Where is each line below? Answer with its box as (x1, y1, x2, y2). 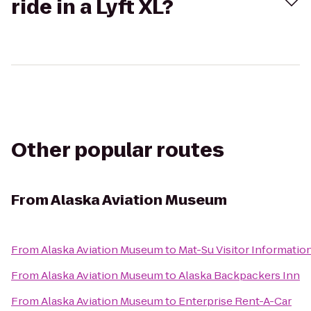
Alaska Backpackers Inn (178, 268, 300, 283)
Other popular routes (11, 137, 224, 164)
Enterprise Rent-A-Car (178, 294, 292, 308)
